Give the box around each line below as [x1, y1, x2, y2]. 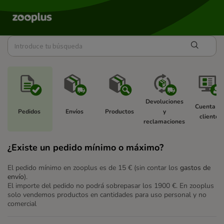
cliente [199, 112, 220, 120]
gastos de [180, 163, 210, 172]
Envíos [65, 107, 85, 115]
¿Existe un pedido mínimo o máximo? [7, 141, 163, 153]
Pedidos [18, 107, 42, 115]
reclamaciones [143, 117, 186, 125]
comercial [7, 199, 36, 208]
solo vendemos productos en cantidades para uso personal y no [7, 190, 206, 199]
